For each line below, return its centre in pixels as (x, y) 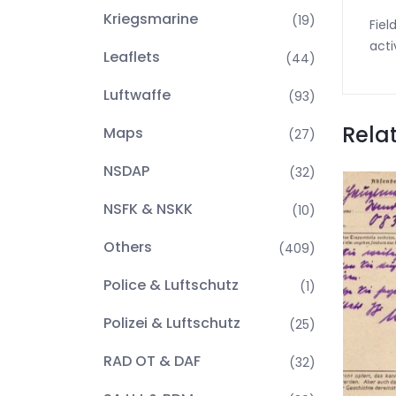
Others (128, 247)
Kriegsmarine (151, 19)
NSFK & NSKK (148, 209)
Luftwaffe (137, 95)
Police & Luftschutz (171, 285)
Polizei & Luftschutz (172, 323)
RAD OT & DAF (152, 361)
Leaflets (132, 57)
